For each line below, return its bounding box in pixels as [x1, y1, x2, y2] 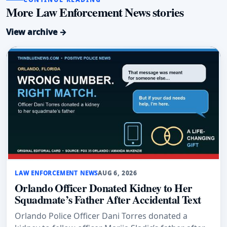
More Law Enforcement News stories [6, 3, 184, 21]
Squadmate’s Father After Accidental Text [15, 191, 201, 207]
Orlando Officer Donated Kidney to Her [15, 179, 193, 196]
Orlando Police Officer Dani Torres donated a [15, 210, 187, 221]
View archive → [6, 26, 67, 38]
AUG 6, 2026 [98, 169, 138, 177]
